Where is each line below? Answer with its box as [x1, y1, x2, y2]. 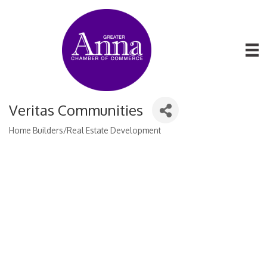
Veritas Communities [9, 100, 143, 119]
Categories [8, 132, 63, 145]
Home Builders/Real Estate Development [9, 125, 161, 135]
